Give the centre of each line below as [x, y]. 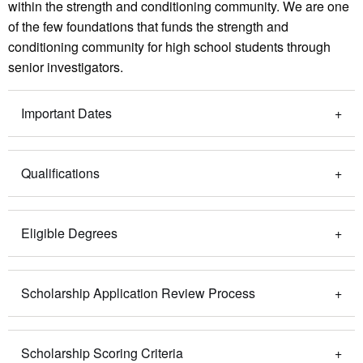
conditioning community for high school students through [169, 46]
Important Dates [66, 113]
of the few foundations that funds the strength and [148, 26]
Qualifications [60, 173]
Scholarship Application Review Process [138, 293]
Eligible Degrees [69, 233]
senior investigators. [66, 66]
